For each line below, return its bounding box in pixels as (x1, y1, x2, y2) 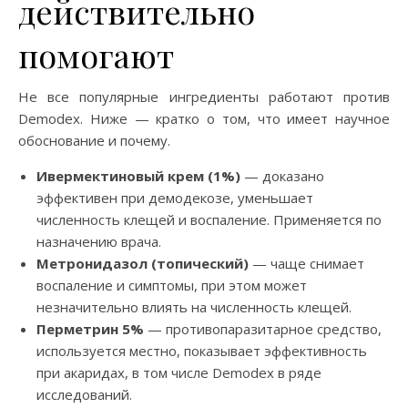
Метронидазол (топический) (36, 253, 249, 272)
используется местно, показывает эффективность (36, 341, 367, 360)
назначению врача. (36, 231, 161, 250)
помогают (18, 32, 174, 76)
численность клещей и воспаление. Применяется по (36, 209, 382, 229)
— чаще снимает (249, 253, 364, 272)
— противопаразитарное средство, (144, 319, 382, 338)
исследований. (36, 384, 132, 403)
